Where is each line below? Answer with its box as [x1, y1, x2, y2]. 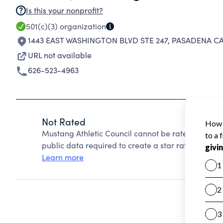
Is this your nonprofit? [26, 5, 103, 15]
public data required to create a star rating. [42, 140, 200, 150]
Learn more [42, 152, 84, 162]
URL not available [28, 50, 92, 60]
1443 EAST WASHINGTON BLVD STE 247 [28, 35, 168, 45]
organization [58, 21, 106, 31]
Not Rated [42, 115, 86, 128]
